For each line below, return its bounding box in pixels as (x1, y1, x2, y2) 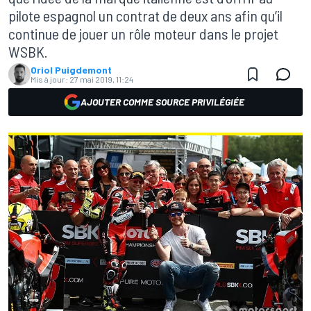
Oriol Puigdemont (31, 64, 112, 76)
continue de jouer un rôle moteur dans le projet (8, 24, 278, 42)
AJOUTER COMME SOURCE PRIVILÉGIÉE (81, 96, 244, 108)
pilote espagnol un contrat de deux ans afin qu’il (8, 6, 283, 24)
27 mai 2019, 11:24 (69, 74, 133, 84)
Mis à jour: (31, 74, 68, 84)
